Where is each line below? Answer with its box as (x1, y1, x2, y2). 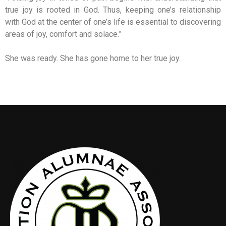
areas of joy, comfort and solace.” (5, 29, 122, 39)
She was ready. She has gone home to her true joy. (5, 53, 181, 63)
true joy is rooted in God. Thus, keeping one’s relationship (5, 5, 221, 15)
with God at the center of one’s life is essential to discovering (5, 17, 221, 27)
